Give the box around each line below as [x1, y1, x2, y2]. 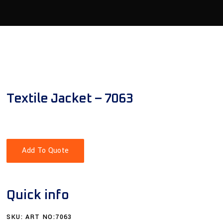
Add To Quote [22, 145, 69, 156]
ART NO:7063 [25, 212, 72, 222]
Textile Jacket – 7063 [6, 92, 133, 105]
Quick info [6, 188, 70, 202]
